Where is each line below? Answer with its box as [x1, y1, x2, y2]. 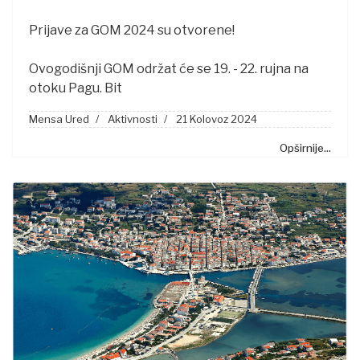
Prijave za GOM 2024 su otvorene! [29, 22, 235, 38]
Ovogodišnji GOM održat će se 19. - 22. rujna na [29, 60, 309, 76]
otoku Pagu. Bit [29, 80, 122, 96]
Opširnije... [280, 141, 331, 154]
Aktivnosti [108, 112, 157, 125]
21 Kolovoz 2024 [176, 112, 257, 125]
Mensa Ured [29, 112, 89, 125]
